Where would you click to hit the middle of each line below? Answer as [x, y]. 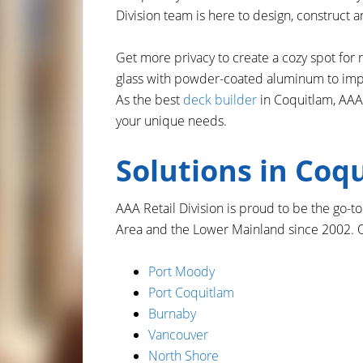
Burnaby [172, 314]
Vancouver [178, 335]
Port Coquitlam [191, 293]
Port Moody [181, 271]
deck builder [220, 100]
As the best [149, 100]
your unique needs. [171, 121]
